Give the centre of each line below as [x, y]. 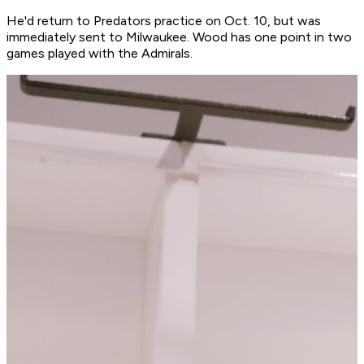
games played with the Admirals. [100, 54]
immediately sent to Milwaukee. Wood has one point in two [179, 37]
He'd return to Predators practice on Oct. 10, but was [164, 21]
